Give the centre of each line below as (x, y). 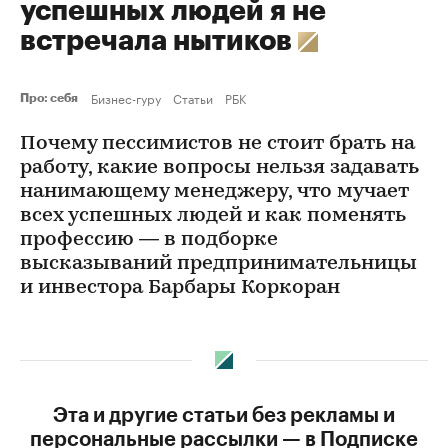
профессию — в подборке (149, 240)
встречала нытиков (159, 41)
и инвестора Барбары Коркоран (180, 288)
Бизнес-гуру (126, 97)
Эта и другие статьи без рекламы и (224, 416)
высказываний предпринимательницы (218, 264)
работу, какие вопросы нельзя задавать (219, 168)
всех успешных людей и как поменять (213, 216)
